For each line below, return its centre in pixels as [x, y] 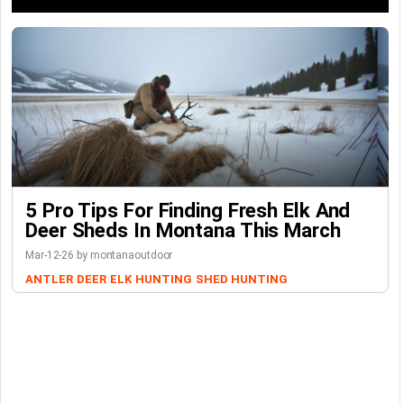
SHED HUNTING [241, 280]
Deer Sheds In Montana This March [183, 230]
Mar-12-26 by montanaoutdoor [99, 256]
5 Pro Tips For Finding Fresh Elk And [188, 211]
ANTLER [49, 280]
